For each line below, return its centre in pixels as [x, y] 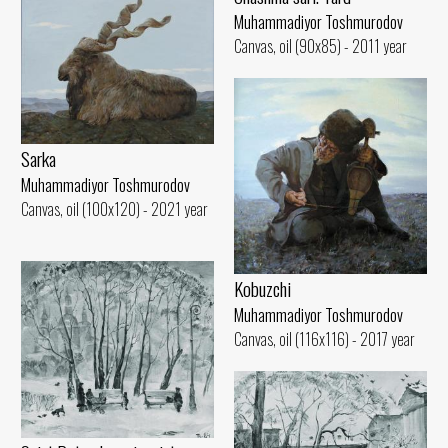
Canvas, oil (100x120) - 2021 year [114, 208]
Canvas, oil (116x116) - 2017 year [324, 338]
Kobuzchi [262, 288]
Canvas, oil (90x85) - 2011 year [320, 46]
